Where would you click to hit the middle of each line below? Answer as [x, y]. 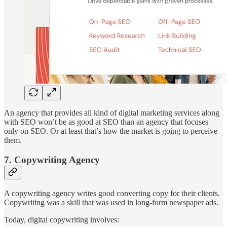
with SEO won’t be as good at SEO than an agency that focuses [106, 122]
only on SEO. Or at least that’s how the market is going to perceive [111, 131]
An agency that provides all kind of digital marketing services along [112, 113]
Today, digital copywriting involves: [62, 219]
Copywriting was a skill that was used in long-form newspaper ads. [111, 202]
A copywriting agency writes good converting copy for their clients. [112, 193]
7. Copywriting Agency [52, 160]
